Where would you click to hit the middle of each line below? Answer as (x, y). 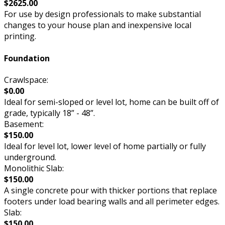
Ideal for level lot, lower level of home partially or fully (105, 146)
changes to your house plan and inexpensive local (98, 25)
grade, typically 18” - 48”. (49, 113)
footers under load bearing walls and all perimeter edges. (112, 201)
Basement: (24, 124)
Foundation (27, 58)
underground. (30, 157)
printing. (20, 36)
